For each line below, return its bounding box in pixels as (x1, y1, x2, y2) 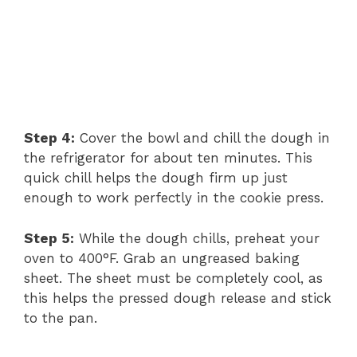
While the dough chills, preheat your (74, 229, 320, 246)
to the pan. (24, 309, 97, 326)
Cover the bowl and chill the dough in (75, 130, 330, 147)
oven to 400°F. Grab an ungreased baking (24, 249, 300, 266)
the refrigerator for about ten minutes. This (24, 150, 312, 167)
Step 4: (24, 130, 75, 147)
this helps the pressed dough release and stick (24, 289, 331, 306)
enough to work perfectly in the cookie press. (24, 190, 324, 206)
